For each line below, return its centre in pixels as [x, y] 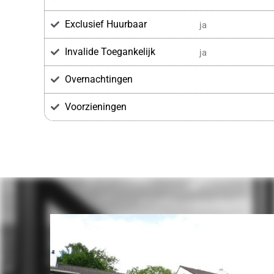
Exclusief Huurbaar [106, 24]
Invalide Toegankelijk [110, 52]
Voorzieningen [95, 107]
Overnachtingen [98, 80]
